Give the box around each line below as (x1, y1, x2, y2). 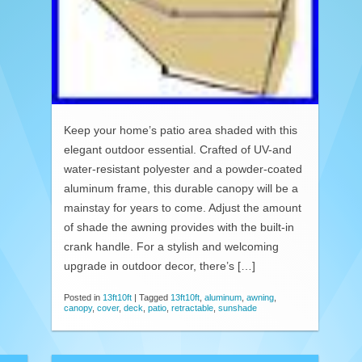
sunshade (218, 303, 257, 314)
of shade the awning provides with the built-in (64, 221, 294, 234)
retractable (171, 303, 213, 314)
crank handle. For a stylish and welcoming (64, 240, 279, 253)
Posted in (64, 293, 103, 303)
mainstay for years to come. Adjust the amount (64, 201, 301, 214)
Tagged (139, 293, 170, 303)
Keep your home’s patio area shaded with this (64, 124, 297, 137)
